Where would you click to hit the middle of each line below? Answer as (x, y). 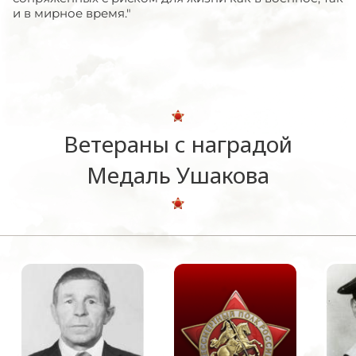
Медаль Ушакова (178, 174)
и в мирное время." (72, 13)
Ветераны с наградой (178, 143)
